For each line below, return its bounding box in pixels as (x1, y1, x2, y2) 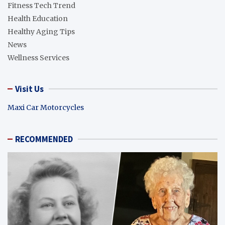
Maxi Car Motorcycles (8, 102, 84, 112)
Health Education (8, 14, 68, 23)
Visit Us (15, 83, 44, 94)
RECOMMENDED (15, 133, 73, 145)
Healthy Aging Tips (8, 27, 75, 36)
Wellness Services (8, 53, 69, 62)
